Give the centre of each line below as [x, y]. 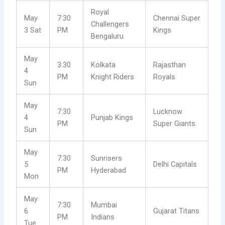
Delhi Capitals [175, 164]
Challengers [110, 24]
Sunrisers [107, 158]
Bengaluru [107, 36]
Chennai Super [177, 18]
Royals [164, 77]
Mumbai [104, 205]
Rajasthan [170, 65]
